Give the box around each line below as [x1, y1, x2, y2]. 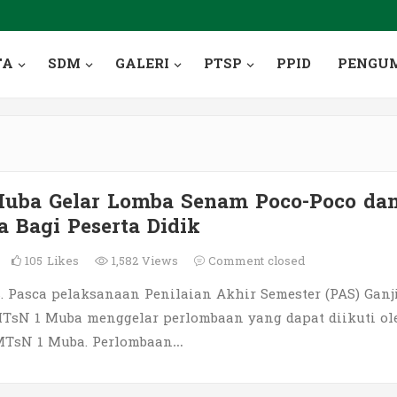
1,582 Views [108, 251, 178, 272]
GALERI [114, 52, 169, 76]
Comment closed [205, 251, 305, 272]
